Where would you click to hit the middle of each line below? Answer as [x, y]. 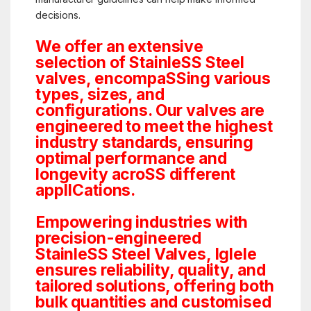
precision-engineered [118, 238]
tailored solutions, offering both [154, 286]
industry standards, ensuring [144, 142]
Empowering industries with [142, 222]
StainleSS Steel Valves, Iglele [146, 254]
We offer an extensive [119, 46]
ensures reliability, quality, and [150, 270]
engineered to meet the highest [154, 126]
